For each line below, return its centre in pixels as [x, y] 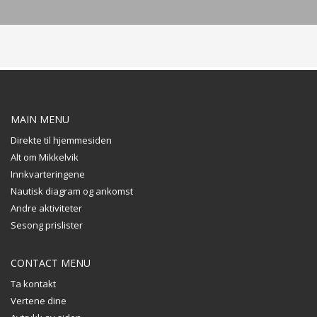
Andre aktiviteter [46, 208]
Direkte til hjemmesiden [61, 140]
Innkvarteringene [48, 174]
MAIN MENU [40, 119]
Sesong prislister [47, 225]
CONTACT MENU [51, 263]
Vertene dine [39, 301]
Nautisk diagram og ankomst [72, 191]
